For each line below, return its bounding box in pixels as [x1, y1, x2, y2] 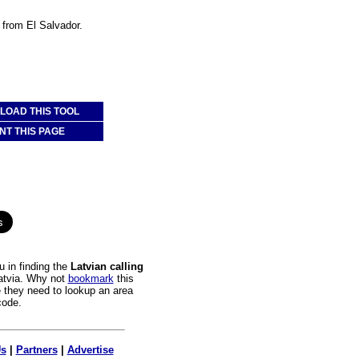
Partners [15, 343, 58, 356]
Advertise [67, 343, 114, 356]
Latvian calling [70, 260, 143, 272]
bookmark [67, 272, 114, 284]
